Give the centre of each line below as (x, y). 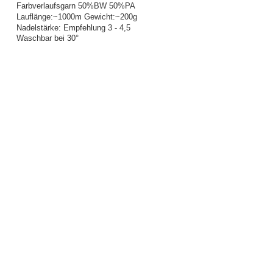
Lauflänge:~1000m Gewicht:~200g (76, 17)
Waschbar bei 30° (47, 38)
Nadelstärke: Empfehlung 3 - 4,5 (73, 27)
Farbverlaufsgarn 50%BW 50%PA (76, 6)
